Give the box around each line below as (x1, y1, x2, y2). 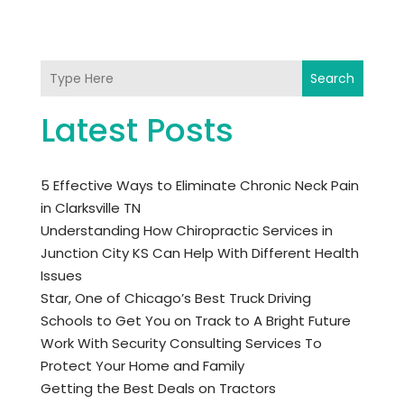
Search (310, 69, 355, 88)
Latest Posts (40, 107, 234, 154)
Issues (40, 266, 82, 286)
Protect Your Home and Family (40, 356, 244, 376)
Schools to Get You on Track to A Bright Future (40, 311, 351, 331)
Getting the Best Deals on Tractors (40, 379, 276, 399)
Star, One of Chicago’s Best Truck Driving (40, 289, 311, 308)
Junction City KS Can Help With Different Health (40, 243, 359, 263)
